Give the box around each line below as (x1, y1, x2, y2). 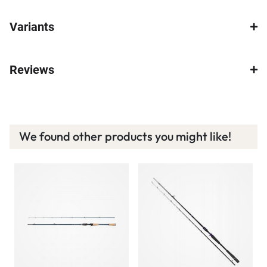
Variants (10, 20, 54, 35)
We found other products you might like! (19, 129, 231, 144)
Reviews (10, 63, 54, 77)
